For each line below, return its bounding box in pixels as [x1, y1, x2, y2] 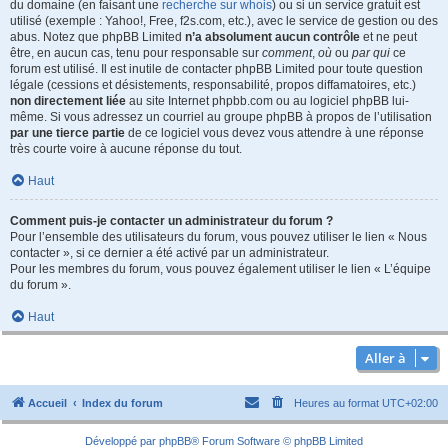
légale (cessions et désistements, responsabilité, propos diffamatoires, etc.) [10, 78, 416, 92]
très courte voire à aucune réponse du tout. [10, 142, 242, 156]
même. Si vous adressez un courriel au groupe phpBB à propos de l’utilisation [10, 110, 432, 124]
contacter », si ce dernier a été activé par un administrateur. [10, 246, 329, 260]
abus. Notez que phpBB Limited [10, 30, 185, 44]
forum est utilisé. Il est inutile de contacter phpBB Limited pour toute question [10, 62, 423, 76]
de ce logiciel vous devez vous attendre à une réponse [125, 126, 424, 140]
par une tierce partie [10, 126, 125, 140]
